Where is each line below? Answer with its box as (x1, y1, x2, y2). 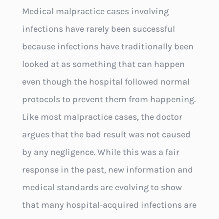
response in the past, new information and (22, 164, 193, 175)
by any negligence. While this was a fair (22, 147, 179, 158)
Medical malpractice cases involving (22, 6, 169, 17)
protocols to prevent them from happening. (22, 94, 196, 105)
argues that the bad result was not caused (22, 129, 191, 140)
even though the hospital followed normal (22, 76, 190, 88)
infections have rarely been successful (22, 23, 175, 35)
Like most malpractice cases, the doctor (22, 111, 182, 123)
